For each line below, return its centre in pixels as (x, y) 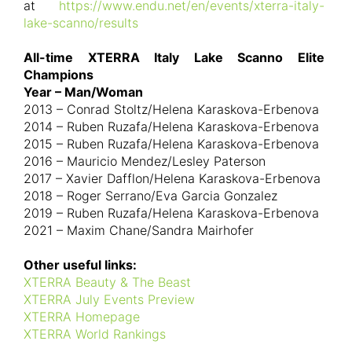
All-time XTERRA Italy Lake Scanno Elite (174, 57)
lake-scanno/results (81, 22)
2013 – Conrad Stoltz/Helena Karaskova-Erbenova (171, 109)
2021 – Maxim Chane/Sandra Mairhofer (139, 230)
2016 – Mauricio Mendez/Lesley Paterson (145, 161)
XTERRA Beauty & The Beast (107, 282)
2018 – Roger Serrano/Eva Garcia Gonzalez (150, 195)
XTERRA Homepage (82, 316)
